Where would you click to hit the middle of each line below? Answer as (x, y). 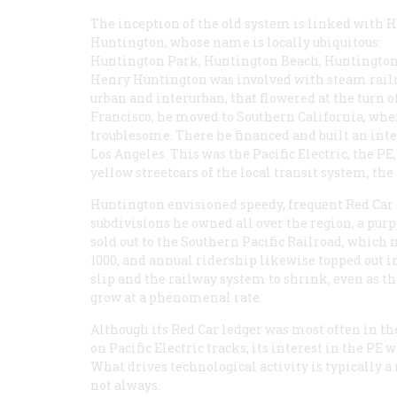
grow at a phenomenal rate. (176, 297)
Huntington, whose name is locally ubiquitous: (236, 42)
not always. (125, 385)
